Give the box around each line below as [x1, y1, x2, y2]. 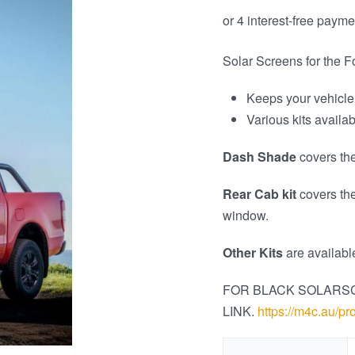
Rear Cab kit [223, 185, 297, 203]
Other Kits [223, 243, 284, 261]
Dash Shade [223, 147, 297, 166]
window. [223, 206, 269, 224]
